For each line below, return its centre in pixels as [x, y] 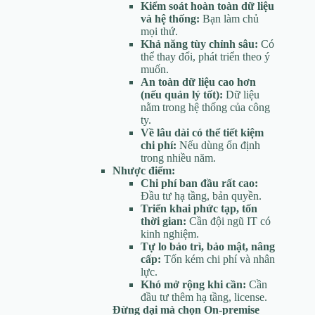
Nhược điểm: [144, 170]
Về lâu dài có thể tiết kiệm [202, 132]
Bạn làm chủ [229, 18]
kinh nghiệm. [170, 233]
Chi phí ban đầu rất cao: [199, 183]
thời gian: [163, 221]
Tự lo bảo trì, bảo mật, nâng [208, 246]
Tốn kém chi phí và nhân [218, 259]
